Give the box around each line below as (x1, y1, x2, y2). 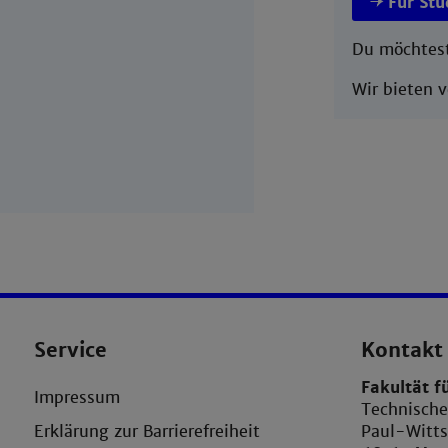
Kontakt (361, 337, 444, 364)
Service (33, 337, 107, 364)
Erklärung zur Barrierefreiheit (33, 421, 260, 443)
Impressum (33, 387, 120, 409)
